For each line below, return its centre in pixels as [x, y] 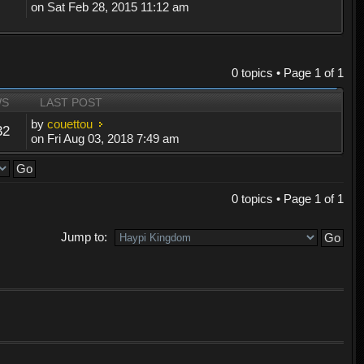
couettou [70, 123]
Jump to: [84, 237]
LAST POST [71, 102]
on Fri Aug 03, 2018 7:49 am [106, 138]
